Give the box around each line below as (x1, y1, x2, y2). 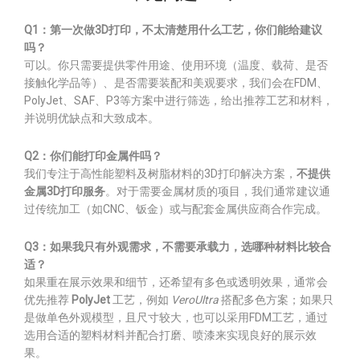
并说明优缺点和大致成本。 (24, 112, 159, 125)
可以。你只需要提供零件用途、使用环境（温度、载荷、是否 (24, 59, 328, 72)
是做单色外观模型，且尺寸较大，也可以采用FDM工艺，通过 (24, 311, 328, 324)
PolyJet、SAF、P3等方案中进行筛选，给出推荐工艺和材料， (24, 94, 333, 107)
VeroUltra (171, 293, 219, 306)
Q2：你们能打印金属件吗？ (24, 149, 162, 162)
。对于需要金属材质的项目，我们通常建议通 (105, 185, 330, 198)
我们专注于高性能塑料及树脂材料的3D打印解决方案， (24, 167, 297, 180)
